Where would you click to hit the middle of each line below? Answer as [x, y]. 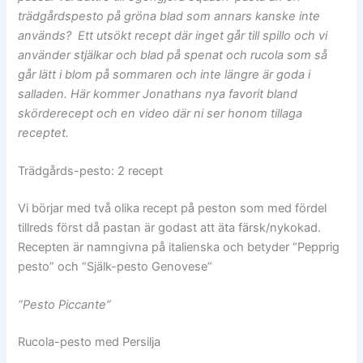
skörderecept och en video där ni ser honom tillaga [160, 113]
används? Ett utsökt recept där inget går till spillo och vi [173, 35]
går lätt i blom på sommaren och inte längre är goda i [164, 74]
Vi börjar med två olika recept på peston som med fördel [173, 209]
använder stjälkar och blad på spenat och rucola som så [173, 55]
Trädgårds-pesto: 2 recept [91, 171]
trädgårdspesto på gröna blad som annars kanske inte [169, 16]
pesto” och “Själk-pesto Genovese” [115, 267]
